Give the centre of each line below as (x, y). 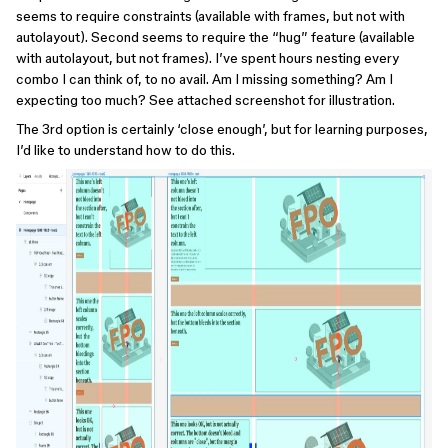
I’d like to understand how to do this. (125, 150)
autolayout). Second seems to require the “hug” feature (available (215, 37)
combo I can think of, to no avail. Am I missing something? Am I (204, 79)
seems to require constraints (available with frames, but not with (210, 16)
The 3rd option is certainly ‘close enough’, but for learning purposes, (222, 129)
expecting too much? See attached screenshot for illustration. (205, 100)
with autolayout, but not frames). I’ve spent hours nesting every (207, 58)
